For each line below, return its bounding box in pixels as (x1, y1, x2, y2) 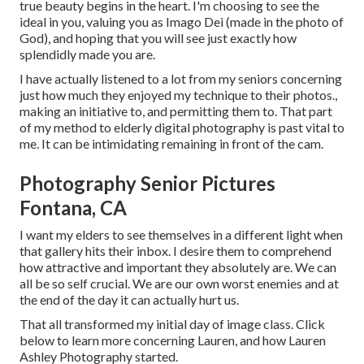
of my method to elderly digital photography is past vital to (19, 119, 344, 136)
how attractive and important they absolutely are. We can (19, 259, 336, 275)
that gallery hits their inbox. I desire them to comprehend (19, 243, 331, 259)
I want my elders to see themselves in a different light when (19, 227, 343, 243)
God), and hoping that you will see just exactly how (19, 30, 297, 46)
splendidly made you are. (19, 46, 155, 63)
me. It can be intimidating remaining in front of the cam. (19, 136, 323, 152)
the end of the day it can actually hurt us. (19, 292, 239, 308)
